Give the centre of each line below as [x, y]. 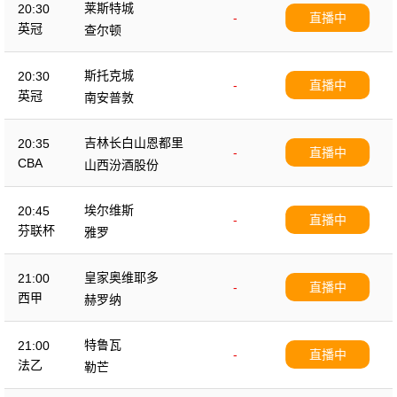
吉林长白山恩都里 [134, 142]
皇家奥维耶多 [121, 277]
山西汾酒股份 [121, 164]
